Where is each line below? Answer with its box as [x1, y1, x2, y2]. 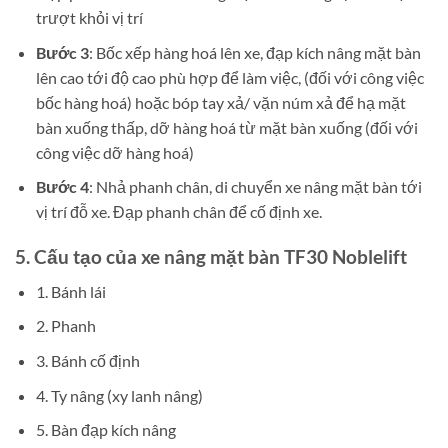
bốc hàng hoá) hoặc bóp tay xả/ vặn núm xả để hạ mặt [35, 92, 406, 112]
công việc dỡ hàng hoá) [35, 142, 194, 162]
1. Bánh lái [35, 281, 106, 301]
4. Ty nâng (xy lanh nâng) [35, 385, 203, 405]
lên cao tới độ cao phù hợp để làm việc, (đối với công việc [35, 67, 424, 87]
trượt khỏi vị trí [35, 8, 143, 28]
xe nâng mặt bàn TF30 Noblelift [141, 245, 407, 269]
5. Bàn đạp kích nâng [35, 420, 176, 440]
